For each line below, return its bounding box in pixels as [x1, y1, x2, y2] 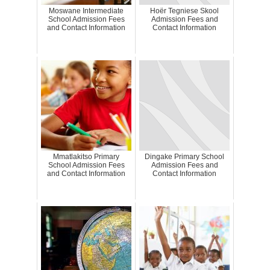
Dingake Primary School [145, 152, 224, 162]
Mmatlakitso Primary [53, 152, 119, 162]
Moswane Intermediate [49, 7, 124, 16]
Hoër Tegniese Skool [150, 7, 219, 16]
